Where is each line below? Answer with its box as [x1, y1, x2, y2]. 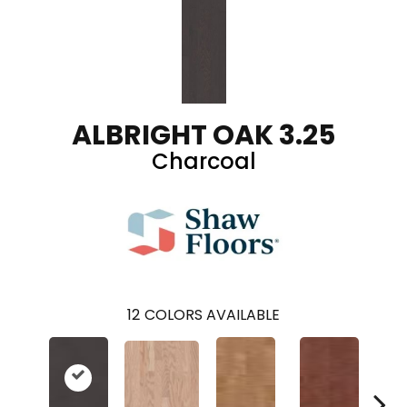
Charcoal [151, 146, 256, 176]
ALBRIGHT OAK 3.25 [72, 116, 335, 154]
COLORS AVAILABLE [144, 304, 280, 325]
